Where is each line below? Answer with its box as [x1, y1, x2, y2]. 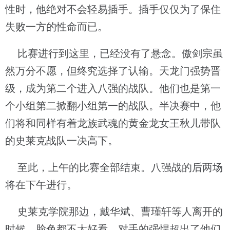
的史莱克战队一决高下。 [5, 135, 118, 146]
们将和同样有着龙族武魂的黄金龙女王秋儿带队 [5, 118, 221, 129]
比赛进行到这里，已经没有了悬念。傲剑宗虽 [5, 48, 223, 59]
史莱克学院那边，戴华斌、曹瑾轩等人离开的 [5, 206, 223, 217]
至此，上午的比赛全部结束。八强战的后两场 [5, 162, 223, 173]
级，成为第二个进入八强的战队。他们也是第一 [5, 83, 221, 94]
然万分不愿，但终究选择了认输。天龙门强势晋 [5, 65, 221, 76]
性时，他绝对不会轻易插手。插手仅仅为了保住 [5, 4, 221, 15]
